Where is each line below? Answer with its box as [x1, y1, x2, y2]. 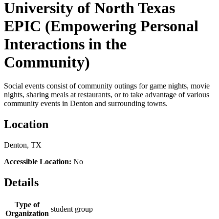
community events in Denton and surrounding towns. [4, 99, 168, 108]
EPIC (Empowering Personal [4, 17, 198, 35]
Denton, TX [4, 141, 42, 150]
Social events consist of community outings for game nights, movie [4, 82, 210, 90]
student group [51, 204, 93, 213]
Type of [15, 200, 40, 209]
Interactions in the [4, 35, 127, 53]
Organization [5, 209, 49, 218]
